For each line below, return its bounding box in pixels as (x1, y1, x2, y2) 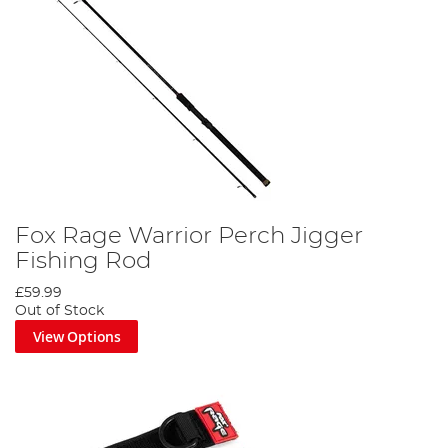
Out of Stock (15, 303, 104, 318)
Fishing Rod (15, 248, 152, 273)
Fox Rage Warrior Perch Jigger (15, 223, 363, 248)
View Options (32, 326, 121, 346)
